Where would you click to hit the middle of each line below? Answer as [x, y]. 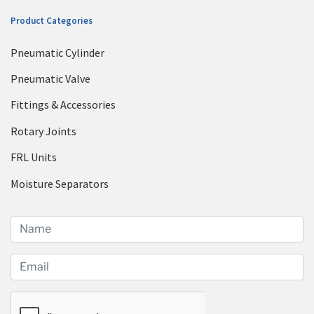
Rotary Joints [43, 131]
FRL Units [34, 157]
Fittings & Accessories [63, 105]
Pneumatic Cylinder [57, 52]
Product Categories [52, 21]
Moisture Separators [60, 183]
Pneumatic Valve [50, 79]
